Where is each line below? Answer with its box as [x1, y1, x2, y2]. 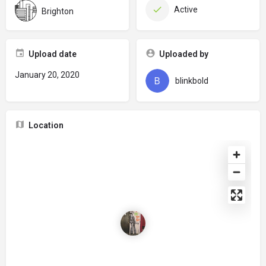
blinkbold [175, 76, 208, 85]
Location [28, 121, 64, 130]
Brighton [42, 6, 74, 16]
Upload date [28, 49, 77, 59]
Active [173, 5, 198, 14]
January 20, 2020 [15, 70, 80, 80]
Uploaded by [159, 49, 208, 59]
